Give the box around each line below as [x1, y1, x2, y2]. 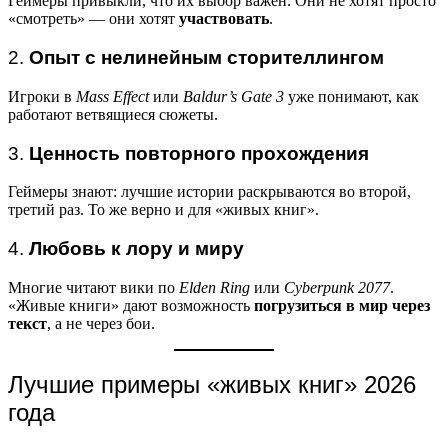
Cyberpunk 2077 [284, 278, 390, 296]
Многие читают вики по [8, 278, 179, 296]
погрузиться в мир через [254, 296, 430, 314]
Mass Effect [76, 87, 149, 105]
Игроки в [8, 87, 76, 105]
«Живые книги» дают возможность [8, 296, 254, 314]
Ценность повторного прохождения [29, 142, 369, 164]
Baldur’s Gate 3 [183, 87, 284, 105]
